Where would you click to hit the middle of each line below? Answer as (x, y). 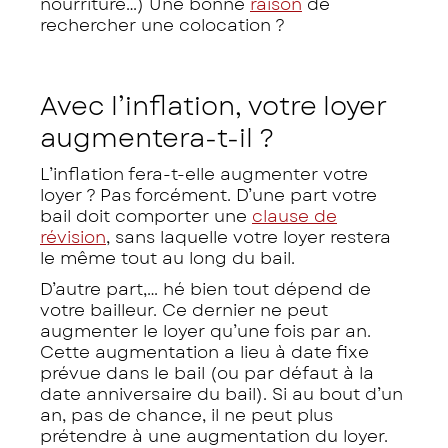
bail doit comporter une (146, 215)
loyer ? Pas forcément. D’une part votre (208, 194)
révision (73, 236)
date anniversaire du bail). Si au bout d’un (221, 393)
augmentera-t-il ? (157, 137)
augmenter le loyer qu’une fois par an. (205, 330)
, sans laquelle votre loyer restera (248, 236)
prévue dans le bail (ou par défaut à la (207, 372)
